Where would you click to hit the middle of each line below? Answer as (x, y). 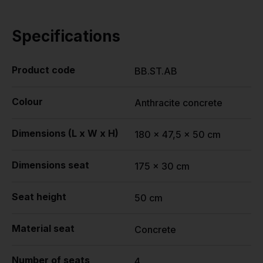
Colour (27, 102)
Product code (43, 70)
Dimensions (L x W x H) (65, 133)
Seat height (39, 197)
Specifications (66, 36)
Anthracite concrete (178, 103)
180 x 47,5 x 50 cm (178, 134)
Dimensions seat (50, 165)
